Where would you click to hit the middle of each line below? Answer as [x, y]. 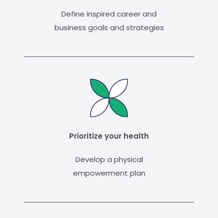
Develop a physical [109, 160]
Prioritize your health [109, 136]
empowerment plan [109, 173]
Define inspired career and [109, 14]
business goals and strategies [109, 28]
